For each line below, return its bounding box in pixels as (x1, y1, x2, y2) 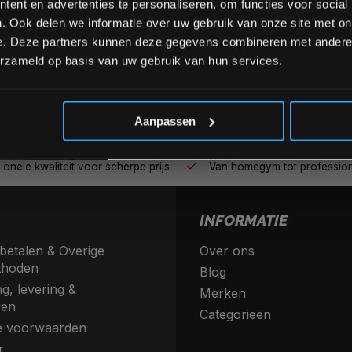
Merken (200, 285, 246, 301)
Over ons (200, 243, 255, 258)
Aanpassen (134, 114, 196, 128)
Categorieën (200, 306, 271, 322)
